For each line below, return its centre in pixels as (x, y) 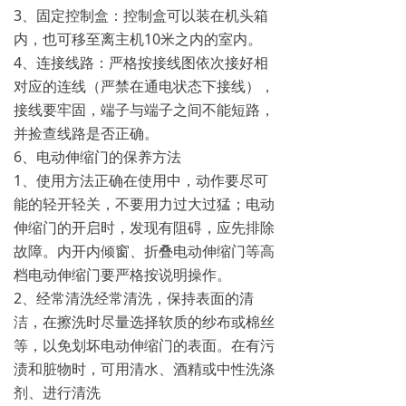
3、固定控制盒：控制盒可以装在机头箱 (141, 15)
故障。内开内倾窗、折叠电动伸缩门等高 (144, 251)
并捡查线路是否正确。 (86, 133)
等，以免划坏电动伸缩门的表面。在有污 (144, 345)
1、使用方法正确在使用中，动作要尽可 (141, 180)
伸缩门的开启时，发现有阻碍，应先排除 (144, 227)
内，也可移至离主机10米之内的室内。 (138, 39)
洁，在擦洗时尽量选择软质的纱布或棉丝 (144, 322)
